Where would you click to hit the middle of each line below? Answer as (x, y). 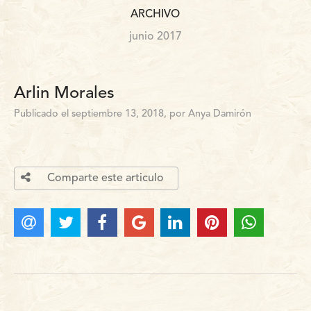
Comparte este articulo (104, 178)
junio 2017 (155, 37)
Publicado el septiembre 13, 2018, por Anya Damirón (133, 115)
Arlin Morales (65, 94)
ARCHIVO (155, 15)
